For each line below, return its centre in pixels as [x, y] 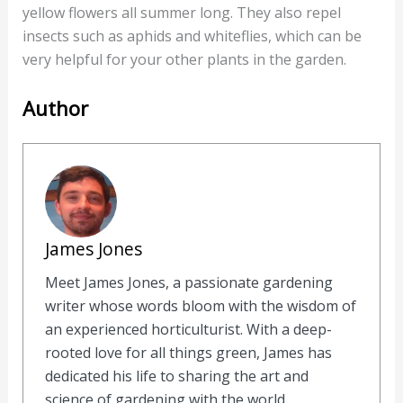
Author [55, 108]
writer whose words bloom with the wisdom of [200, 306]
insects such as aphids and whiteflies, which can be [192, 36]
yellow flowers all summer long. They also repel [181, 12]
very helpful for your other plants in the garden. [184, 59]
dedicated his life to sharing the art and [176, 376]
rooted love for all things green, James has [188, 353]
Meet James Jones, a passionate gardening [188, 283]
